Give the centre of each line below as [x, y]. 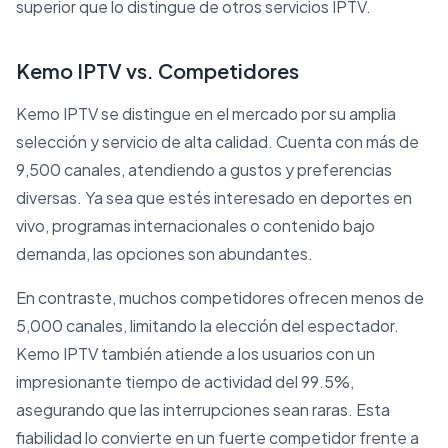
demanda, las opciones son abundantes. [164, 254]
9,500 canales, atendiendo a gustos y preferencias [204, 170]
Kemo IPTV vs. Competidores [157, 71]
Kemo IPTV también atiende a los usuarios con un [195, 354]
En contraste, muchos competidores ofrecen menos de [220, 298]
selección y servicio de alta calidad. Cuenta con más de [217, 142]
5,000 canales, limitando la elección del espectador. [207, 326]
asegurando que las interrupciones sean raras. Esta [203, 410]
